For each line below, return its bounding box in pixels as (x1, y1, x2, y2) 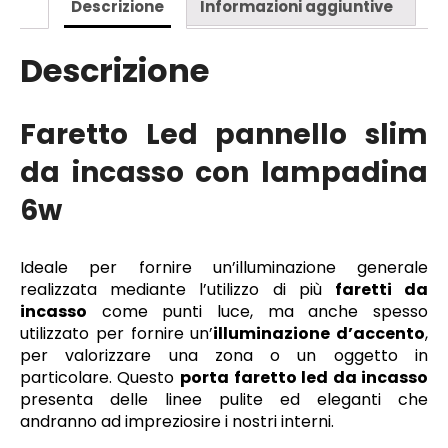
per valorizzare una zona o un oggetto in (20, 343, 428, 367)
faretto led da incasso (234, 365, 429, 389)
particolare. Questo (20, 365, 180, 389)
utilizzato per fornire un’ (20, 321, 214, 345)
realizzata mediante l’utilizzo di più (20, 277, 335, 301)
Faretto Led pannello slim (20, 114, 428, 154)
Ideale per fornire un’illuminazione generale (20, 255, 428, 279)
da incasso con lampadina (20, 152, 428, 192)
